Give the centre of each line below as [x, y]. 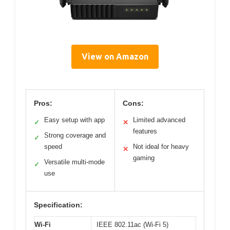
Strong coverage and [75, 135]
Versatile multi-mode [74, 162]
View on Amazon [115, 56]
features [145, 131]
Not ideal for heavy [161, 146]
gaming [144, 158]
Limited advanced [159, 120]
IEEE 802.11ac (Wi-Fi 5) [132, 224]
